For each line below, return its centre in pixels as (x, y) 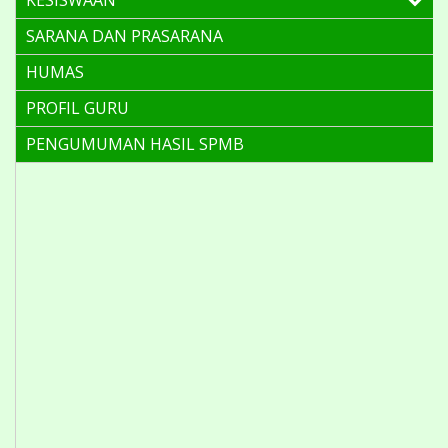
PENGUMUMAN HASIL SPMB (135, 143)
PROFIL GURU (77, 107)
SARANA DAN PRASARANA (124, 35)
